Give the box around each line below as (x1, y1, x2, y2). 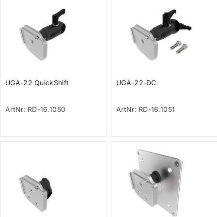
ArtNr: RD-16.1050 (5, 105, 66, 114)
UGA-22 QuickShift (5, 78, 69, 87)
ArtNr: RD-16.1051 (116, 105, 175, 114)
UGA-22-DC (116, 78, 156, 87)
